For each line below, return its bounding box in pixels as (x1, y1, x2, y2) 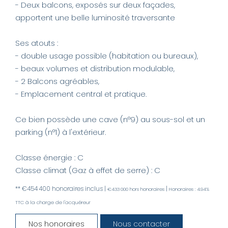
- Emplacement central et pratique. (15, 88, 147, 99)
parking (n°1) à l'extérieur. (15, 126, 106, 137)
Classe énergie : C (15, 152, 83, 163)
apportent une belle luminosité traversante (15, 12, 175, 23)
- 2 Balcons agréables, (15, 75, 99, 87)
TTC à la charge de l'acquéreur (15, 198, 91, 206)
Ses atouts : (15, 37, 58, 48)
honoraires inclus (52, 184, 104, 193)
